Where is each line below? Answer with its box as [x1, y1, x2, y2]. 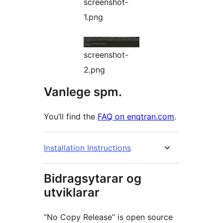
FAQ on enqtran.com [98, 111, 174, 122]
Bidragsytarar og [44, 171, 141, 186]
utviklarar [44, 185, 100, 200]
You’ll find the [44, 111, 98, 122]
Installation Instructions [44, 143, 131, 153]
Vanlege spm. [44, 85, 122, 100]
